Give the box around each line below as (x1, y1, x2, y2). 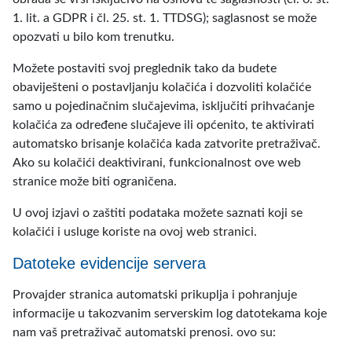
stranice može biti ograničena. (13, 175, 177, 188)
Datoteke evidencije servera (13, 255, 206, 272)
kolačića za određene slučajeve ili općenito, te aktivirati (13, 119, 314, 131)
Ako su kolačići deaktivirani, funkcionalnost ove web (13, 156, 301, 169)
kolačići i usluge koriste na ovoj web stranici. (13, 225, 257, 238)
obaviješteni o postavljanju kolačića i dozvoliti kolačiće (13, 81, 311, 93)
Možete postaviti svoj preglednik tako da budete (13, 62, 277, 75)
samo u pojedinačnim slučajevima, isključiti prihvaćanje (13, 100, 314, 112)
